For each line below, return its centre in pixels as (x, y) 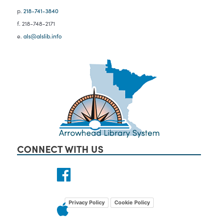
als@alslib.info (43, 36)
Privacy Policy (86, 202)
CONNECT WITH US (60, 148)
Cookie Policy (132, 202)
